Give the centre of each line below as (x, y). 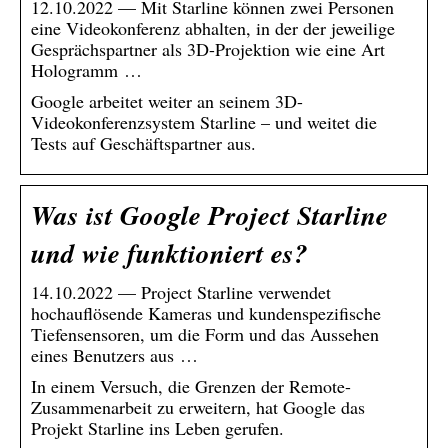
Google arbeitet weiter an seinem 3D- (167, 100)
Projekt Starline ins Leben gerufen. (157, 427)
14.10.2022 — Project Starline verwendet (181, 291)
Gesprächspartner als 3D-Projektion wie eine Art (208, 48)
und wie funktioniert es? (169, 252)
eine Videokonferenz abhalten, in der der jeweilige (213, 27)
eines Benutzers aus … (114, 354)
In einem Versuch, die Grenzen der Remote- (191, 385)
